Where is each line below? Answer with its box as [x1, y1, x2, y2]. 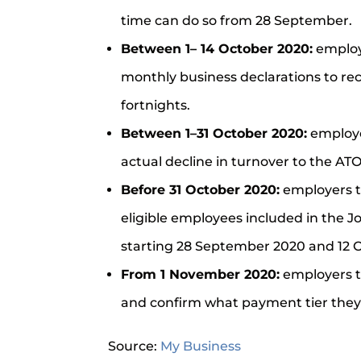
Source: [108, 338, 161, 355]
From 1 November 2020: [121, 267, 280, 283]
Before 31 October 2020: [121, 182, 280, 198]
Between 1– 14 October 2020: [121, 41, 313, 57]
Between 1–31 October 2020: [121, 126, 308, 142]
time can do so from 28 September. [121, 13, 353, 29]
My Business [160, 338, 242, 355]
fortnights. [121, 98, 191, 114]
